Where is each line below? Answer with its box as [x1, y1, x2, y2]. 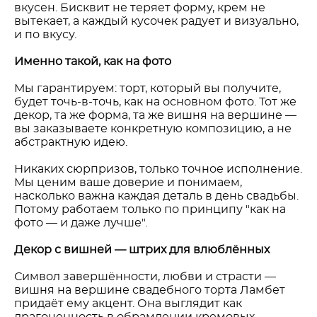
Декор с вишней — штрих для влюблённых [14, 244, 270, 255]
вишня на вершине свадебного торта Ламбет [14, 284, 285, 296]
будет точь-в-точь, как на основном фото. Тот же [14, 96, 296, 108]
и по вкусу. [14, 29, 76, 40]
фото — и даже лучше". [14, 217, 147, 229]
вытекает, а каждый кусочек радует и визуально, [14, 16, 299, 27]
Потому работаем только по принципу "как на [14, 204, 286, 215]
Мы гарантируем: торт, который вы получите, [14, 83, 281, 94]
